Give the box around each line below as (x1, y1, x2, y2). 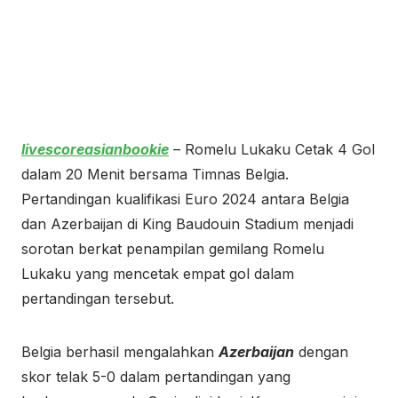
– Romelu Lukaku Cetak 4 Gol (169, 140, 375, 158)
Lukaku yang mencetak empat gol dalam (21, 265, 294, 283)
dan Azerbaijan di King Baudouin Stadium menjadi (21, 215, 354, 233)
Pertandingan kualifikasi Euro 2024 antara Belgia (21, 190, 349, 208)
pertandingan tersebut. (21, 290, 174, 307)
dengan (294, 343, 348, 361)
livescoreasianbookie (21, 140, 169, 158)
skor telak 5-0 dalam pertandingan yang (21, 368, 291, 386)
